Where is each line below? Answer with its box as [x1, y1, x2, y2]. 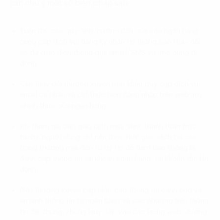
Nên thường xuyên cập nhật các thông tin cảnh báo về [20, 186, 202, 194]
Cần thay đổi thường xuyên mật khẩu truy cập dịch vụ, [20, 80, 200, 88]
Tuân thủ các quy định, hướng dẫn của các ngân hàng [20, 27, 198, 35]
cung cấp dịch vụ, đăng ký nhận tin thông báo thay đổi [20, 38, 200, 46]
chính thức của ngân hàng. [20, 102, 108, 110]
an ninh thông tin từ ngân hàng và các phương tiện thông [20, 197, 209, 205]
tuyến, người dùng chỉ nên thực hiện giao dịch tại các [20, 133, 197, 141]
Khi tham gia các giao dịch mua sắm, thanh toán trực [20, 122, 196, 130]
